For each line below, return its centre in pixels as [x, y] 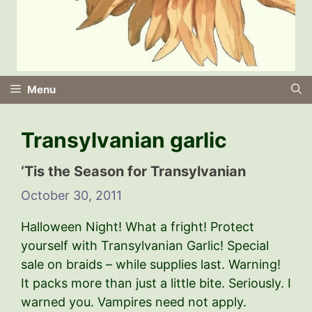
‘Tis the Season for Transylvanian [133, 171]
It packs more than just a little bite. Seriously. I [156, 283]
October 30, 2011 [71, 195]
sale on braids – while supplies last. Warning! [151, 264]
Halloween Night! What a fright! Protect [138, 226]
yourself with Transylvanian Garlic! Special [145, 245]
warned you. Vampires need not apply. [134, 302]
